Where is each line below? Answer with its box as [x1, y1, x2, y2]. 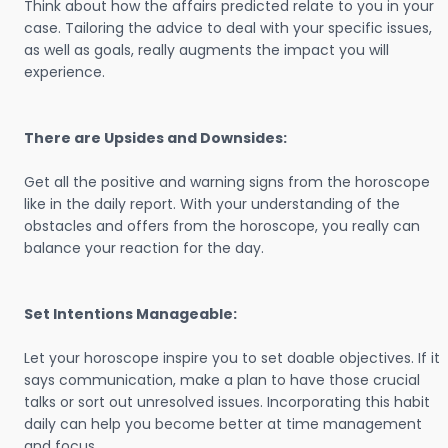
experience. [24, 62, 105, 82]
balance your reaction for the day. [24, 238, 264, 258]
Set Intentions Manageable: [24, 304, 237, 324]
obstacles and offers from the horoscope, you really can [24, 216, 420, 236]
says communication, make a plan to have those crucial [24, 370, 420, 390]
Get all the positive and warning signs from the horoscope [24, 172, 430, 192]
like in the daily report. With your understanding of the [24, 194, 400, 214]
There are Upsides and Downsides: [24, 128, 287, 148]
